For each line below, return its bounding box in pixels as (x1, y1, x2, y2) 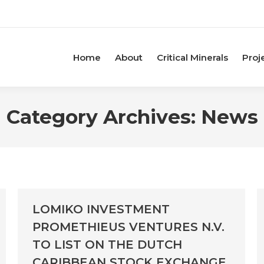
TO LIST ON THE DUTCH (32, 237, 182, 252)
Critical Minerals (157, 51, 228, 63)
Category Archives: (6, 105, 201, 129)
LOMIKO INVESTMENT (32, 202, 170, 217)
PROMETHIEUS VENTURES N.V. (32, 220, 225, 235)
